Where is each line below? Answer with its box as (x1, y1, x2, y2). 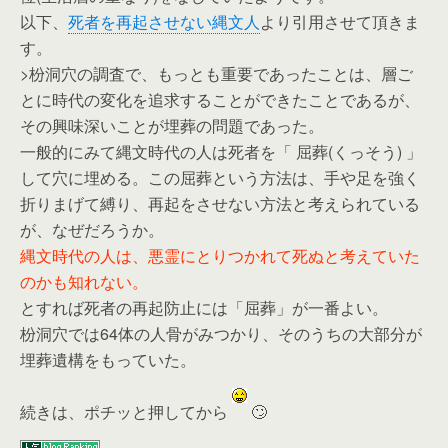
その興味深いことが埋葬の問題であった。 (20, 114, 324, 137)
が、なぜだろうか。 (20, 218, 164, 241)
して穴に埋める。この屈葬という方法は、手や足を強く (20, 166, 420, 189)
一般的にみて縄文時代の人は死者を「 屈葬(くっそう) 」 (20, 140, 422, 163)
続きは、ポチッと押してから (20, 400, 232, 423)
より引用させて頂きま (260, 10, 420, 33)
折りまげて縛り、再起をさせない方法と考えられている (20, 192, 420, 215)
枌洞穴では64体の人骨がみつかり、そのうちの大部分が (20, 322, 422, 345)
